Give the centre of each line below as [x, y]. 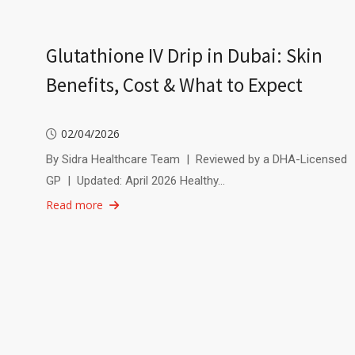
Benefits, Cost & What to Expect [174, 172]
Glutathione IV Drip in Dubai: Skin [184, 143]
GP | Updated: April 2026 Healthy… [135, 268]
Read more [74, 292]
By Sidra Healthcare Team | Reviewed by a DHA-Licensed [196, 247]
